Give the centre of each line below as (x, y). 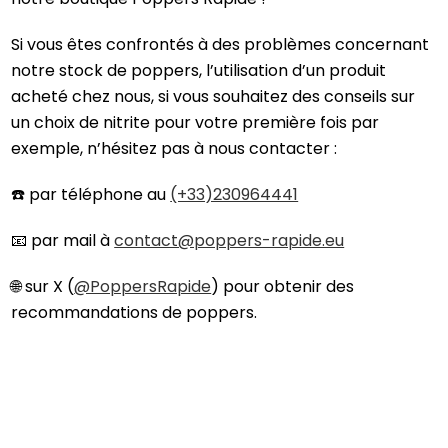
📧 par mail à (63, 241)
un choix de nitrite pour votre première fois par (195, 123)
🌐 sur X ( (43, 287)
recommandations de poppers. (134, 313)
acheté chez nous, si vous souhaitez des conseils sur (213, 97)
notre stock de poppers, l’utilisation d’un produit (199, 71)
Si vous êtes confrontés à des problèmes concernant (220, 45)
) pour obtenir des (283, 287)
